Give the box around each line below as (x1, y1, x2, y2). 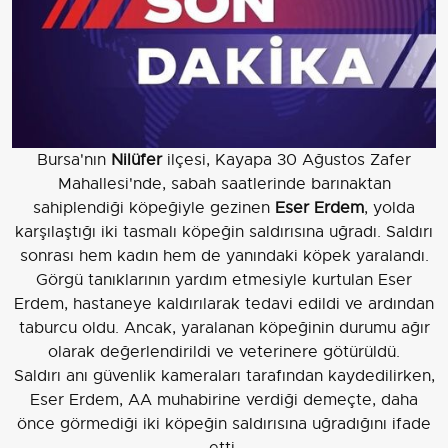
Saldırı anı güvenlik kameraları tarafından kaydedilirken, (13, 365, 435, 386)
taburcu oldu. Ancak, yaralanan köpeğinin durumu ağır (18, 317, 430, 338)
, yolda (364, 197, 415, 218)
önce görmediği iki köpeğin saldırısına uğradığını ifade (17, 413, 431, 434)
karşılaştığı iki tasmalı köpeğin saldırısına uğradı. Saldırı (15, 221, 433, 242)
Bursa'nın (37, 149, 111, 170)
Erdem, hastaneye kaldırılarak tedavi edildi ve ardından (14, 293, 434, 314)
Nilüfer (111, 149, 162, 170)
